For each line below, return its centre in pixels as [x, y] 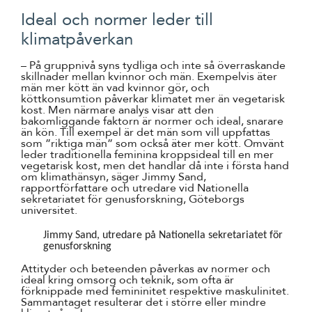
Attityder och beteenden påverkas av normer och [146, 269]
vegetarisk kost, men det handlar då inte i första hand [155, 166]
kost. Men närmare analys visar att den [117, 110]
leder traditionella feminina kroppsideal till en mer [147, 155]
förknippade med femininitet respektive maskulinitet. [155, 291]
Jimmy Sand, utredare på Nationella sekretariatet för [163, 235]
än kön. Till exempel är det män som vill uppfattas [146, 132]
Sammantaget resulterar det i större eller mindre [143, 302]
